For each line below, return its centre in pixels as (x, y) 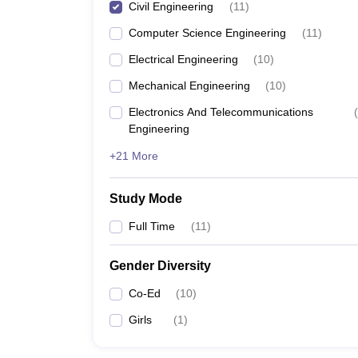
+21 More (134, 156)
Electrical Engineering (183, 59)
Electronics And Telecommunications (221, 112)
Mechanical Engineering (189, 86)
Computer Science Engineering (207, 33)
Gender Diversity (160, 266)
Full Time (152, 226)
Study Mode (146, 199)
